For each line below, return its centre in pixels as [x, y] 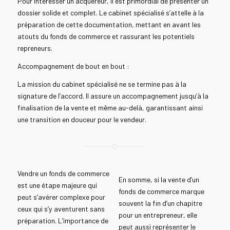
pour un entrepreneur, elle [158, 215]
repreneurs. [35, 48]
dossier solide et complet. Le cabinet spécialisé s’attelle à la [110, 13]
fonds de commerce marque [161, 191]
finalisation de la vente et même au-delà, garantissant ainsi [110, 108]
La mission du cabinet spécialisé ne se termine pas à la [102, 84]
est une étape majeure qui [57, 185]
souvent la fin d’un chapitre [160, 203]
